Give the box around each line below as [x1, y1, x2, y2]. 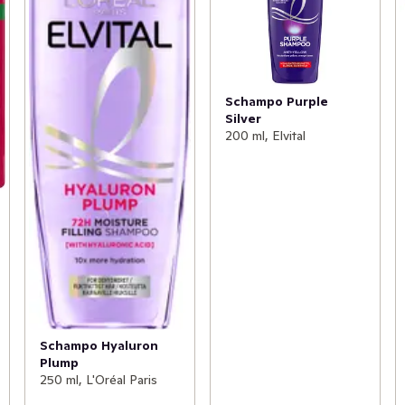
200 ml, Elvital [224, 127, 306, 144]
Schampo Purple [224, 92, 328, 109]
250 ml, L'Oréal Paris [39, 372, 157, 389]
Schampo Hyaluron [39, 337, 158, 354]
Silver [224, 109, 261, 127]
